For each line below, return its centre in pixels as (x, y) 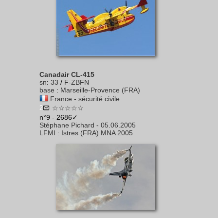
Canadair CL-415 (67, 74)
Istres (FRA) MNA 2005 (97, 133)
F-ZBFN (77, 82)
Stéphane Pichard (67, 125)
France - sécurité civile (85, 99)
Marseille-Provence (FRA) (100, 90)
